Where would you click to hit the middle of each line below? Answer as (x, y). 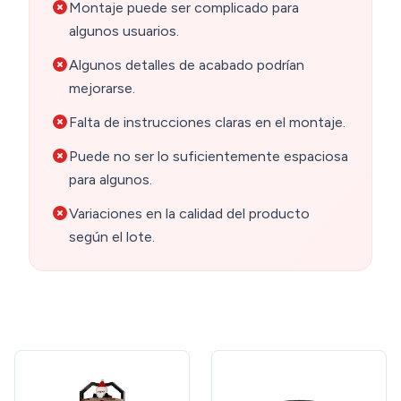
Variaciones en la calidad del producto (189, 214)
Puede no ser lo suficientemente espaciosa (209, 157)
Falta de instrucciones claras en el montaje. (207, 123)
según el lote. (112, 237)
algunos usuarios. (124, 31)
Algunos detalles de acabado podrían (187, 65)
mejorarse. (102, 89)
